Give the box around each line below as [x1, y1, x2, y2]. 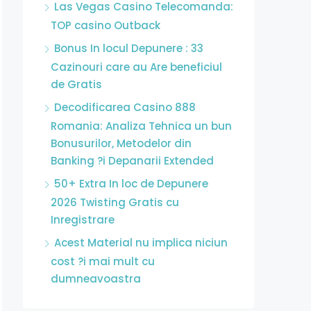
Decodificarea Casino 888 [54, 100, 196, 115]
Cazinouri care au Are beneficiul [51, 60, 222, 74]
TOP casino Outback [51, 18, 160, 33]
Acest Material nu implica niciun [54, 235, 228, 250]
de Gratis [51, 77, 102, 92]
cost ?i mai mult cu [51, 254, 155, 269]
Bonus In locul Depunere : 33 [54, 41, 203, 56]
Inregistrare [51, 212, 115, 227]
